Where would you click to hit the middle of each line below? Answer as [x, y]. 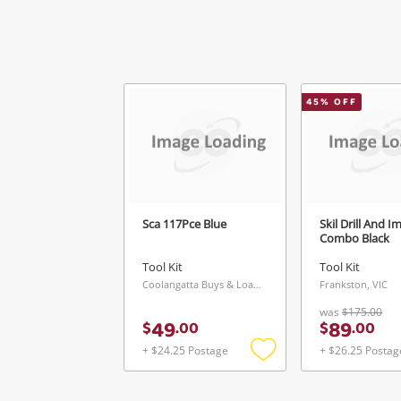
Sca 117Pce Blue [184, 223]
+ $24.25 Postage [185, 350]
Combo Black [354, 238]
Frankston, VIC [354, 284]
